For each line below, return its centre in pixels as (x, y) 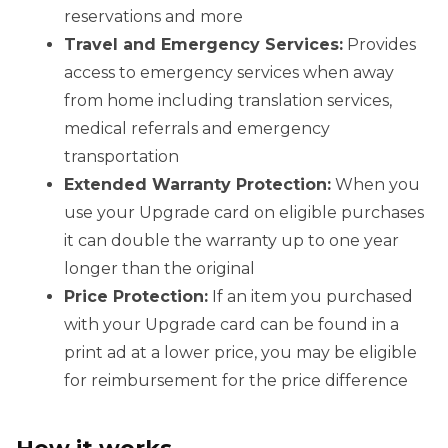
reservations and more (153, 16)
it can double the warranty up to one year (231, 240)
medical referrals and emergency (197, 128)
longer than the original (159, 268)
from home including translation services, (228, 100)
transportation (121, 156)
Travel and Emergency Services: (203, 44)
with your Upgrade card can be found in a (231, 324)
